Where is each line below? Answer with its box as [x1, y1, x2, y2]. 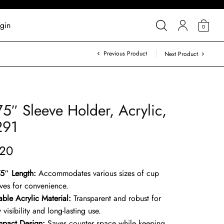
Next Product [164, 49, 198, 58]
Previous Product [103, 49, 147, 58]
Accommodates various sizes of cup [36, 167, 159, 179]
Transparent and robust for [71, 192, 161, 204]
